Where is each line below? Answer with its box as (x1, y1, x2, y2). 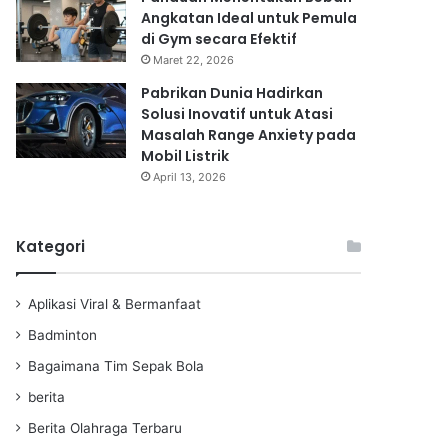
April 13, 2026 (153, 169, 226, 184)
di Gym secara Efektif (141, 28, 297, 49)
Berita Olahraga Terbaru (28, 419, 182, 436)
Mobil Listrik (141, 145, 229, 166)
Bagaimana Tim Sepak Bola (28, 357, 204, 374)
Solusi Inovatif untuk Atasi (141, 103, 333, 124)
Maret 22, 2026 (153, 52, 234, 67)
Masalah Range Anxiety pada (141, 124, 356, 145)
